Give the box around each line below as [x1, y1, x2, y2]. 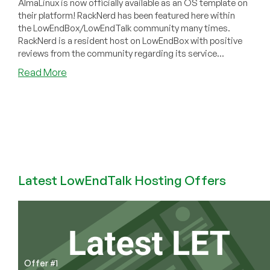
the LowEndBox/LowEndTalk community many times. [18, 22, 230, 34]
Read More [18, 66, 67, 79]
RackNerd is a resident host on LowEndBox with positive [18, 35, 242, 47]
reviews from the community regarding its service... [18, 48, 224, 60]
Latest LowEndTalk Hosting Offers [18, 172, 226, 188]
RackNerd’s [66, 172, 116, 184]
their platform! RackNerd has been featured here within [18, 10, 235, 22]
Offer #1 [24, 258, 58, 268]
